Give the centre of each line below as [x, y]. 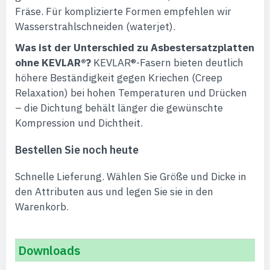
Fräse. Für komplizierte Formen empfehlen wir [123, 11]
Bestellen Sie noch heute [77, 150]
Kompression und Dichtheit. [79, 123]
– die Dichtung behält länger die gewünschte [119, 108]
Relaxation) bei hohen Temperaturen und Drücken [131, 93]
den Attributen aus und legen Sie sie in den [114, 192]
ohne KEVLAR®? [53, 63]
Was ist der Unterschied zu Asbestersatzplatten [135, 48]
